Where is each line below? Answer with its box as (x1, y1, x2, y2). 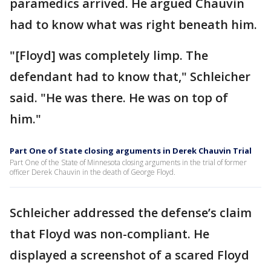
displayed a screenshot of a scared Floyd (10, 247, 249, 263)
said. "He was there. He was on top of (10, 90, 228, 106)
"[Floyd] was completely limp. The (10, 47, 208, 64)
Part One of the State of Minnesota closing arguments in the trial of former (10, 157, 247, 168)
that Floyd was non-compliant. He (10, 226, 209, 242)
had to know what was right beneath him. (10, 16, 260, 33)
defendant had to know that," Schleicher (10, 68, 250, 85)
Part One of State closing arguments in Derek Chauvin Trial (10, 145, 252, 156)
